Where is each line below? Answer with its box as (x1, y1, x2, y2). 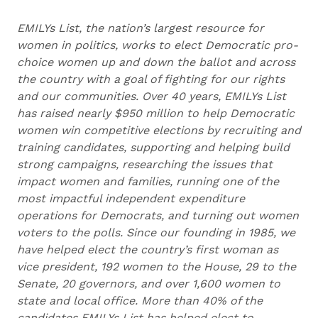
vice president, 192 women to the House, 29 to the (17, 260, 296, 273)
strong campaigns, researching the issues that (17, 158, 273, 171)
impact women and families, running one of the (17, 175, 279, 188)
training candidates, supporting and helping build (17, 141, 290, 154)
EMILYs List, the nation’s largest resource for (17, 21, 264, 35)
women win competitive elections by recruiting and (17, 124, 301, 137)
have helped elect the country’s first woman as (17, 243, 278, 256)
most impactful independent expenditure (17, 192, 245, 205)
